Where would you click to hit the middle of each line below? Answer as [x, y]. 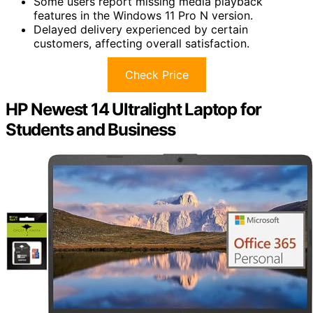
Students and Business [90, 130]
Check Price [156, 75]
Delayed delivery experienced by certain [141, 30]
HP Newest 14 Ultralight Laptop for [134, 110]
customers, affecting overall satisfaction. [141, 44]
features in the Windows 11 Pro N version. [143, 16]
